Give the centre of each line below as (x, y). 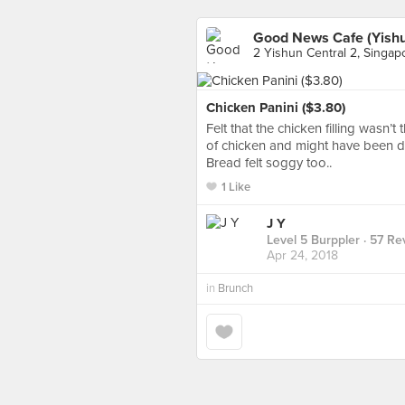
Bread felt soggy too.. (269, 163)
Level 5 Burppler (313, 240)
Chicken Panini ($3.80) (276, 108)
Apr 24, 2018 (302, 256)
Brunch (235, 288)
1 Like (236, 187)
